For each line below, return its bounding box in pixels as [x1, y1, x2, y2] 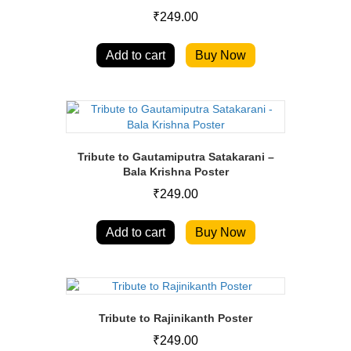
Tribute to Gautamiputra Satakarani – [77, 150, 274, 163]
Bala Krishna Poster [122, 165, 229, 178]
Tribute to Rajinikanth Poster [99, 311, 252, 324]
